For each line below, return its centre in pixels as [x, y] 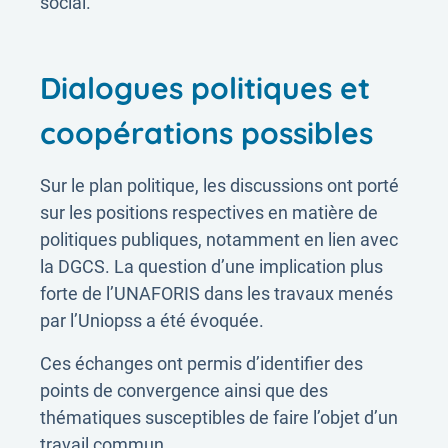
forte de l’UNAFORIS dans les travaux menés [216, 293]
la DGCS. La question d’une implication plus [211, 266]
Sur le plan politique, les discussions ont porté [219, 185]
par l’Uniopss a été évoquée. [152, 320]
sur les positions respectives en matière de [209, 212]
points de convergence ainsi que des [184, 390]
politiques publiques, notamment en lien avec [219, 239]
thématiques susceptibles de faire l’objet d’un [219, 417]
